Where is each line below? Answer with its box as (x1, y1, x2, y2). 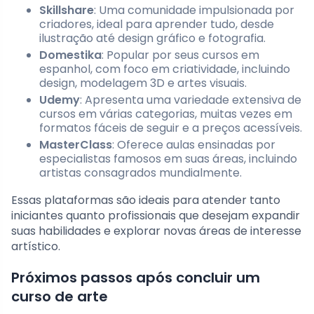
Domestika (39, 47, 102, 64)
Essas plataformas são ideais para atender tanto (11, 192, 280, 209)
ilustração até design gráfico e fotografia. (39, 30, 266, 47)
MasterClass (39, 137, 112, 153)
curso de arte (11, 287, 108, 307)
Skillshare (39, 2, 94, 19)
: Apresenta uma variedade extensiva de (80, 92, 301, 109)
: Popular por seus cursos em (102, 47, 259, 64)
